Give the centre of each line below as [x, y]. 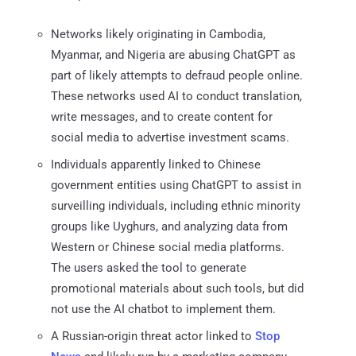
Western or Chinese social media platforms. [168, 247]
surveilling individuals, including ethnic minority [176, 205]
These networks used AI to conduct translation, [176, 96]
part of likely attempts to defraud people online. [177, 75]
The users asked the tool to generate [149, 267]
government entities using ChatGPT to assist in [176, 185]
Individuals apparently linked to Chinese [156, 164]
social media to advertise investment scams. [170, 137]
